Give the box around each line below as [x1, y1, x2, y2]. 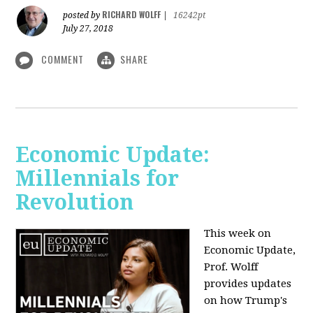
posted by [63, 10, 103, 20]
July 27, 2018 [63, 23, 114, 34]
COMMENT [38, 51, 87, 66]
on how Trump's [204, 294, 288, 307]
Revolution [15, 190, 134, 215]
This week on [204, 227, 272, 240]
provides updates [204, 277, 292, 291]
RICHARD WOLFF [102, 8, 161, 20]
